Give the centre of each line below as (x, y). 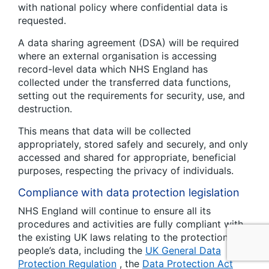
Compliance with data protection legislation (129, 192)
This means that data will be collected (104, 131)
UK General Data (183, 250)
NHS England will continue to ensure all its (114, 210)
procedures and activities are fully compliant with (131, 224)
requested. (42, 20)
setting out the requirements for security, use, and (131, 95)
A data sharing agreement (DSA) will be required (128, 42)
